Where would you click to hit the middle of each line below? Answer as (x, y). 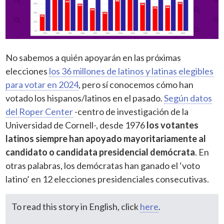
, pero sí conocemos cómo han (136, 84)
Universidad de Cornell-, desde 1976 (76, 125)
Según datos (188, 98)
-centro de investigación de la (131, 111)
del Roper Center (39, 111)
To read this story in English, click (76, 206)
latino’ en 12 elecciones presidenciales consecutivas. (107, 179)
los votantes (173, 125)
